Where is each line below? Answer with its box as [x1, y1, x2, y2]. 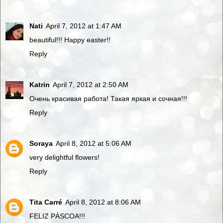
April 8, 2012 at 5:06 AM [56, 139, 131, 148]
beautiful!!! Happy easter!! [29, 36, 111, 44]
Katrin [29, 81, 50, 89]
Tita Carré [29, 198, 62, 207]
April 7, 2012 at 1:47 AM [46, 22, 121, 30]
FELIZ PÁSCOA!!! [29, 212, 85, 221]
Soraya [29, 139, 53, 148]
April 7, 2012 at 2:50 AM [53, 81, 128, 89]
